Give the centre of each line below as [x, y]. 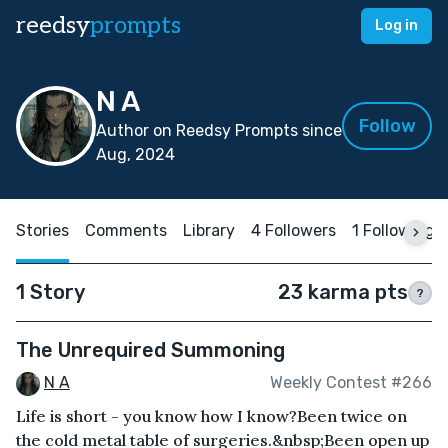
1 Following [393, 230]
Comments [126, 230]
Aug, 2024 [135, 154]
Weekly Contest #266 [351, 383]
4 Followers [293, 230]
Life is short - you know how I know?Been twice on [211, 415]
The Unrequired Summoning [150, 350]
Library [209, 230]
